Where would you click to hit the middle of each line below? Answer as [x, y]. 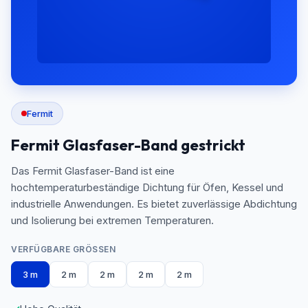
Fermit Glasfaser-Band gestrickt [128, 145]
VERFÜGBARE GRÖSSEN [60, 249]
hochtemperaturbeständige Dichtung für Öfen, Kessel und [147, 187]
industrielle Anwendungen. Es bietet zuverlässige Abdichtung [154, 204]
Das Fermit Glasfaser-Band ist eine [93, 171]
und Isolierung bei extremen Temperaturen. [112, 220]
